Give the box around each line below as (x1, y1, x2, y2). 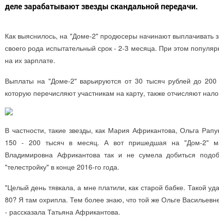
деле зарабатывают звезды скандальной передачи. (5, 1, 198, 12)
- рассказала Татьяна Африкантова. (5, 207, 120, 217)
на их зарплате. (5, 55, 55, 66)
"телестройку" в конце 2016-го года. (5, 162, 119, 172)
